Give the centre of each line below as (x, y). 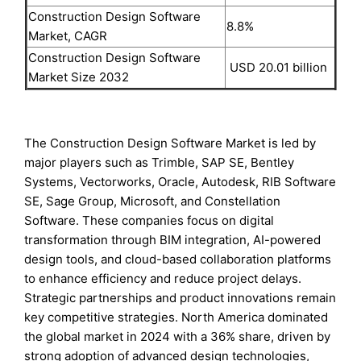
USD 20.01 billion (276, 67)
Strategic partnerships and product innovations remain (180, 297)
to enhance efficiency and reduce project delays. (163, 278)
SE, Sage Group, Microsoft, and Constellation (153, 201)
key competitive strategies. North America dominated (176, 317)
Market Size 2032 (78, 77)
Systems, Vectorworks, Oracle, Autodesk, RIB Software (180, 181)
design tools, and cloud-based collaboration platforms (178, 259)
